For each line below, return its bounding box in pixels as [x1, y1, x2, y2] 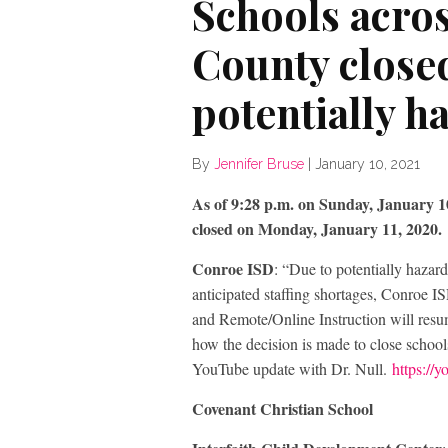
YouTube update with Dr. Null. [192, 358, 392, 380]
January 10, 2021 [315, 156, 420, 173]
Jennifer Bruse [214, 156, 304, 173]
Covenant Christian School [192, 397, 373, 421]
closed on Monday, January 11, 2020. [192, 217, 442, 241]
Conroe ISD [192, 257, 274, 281]
